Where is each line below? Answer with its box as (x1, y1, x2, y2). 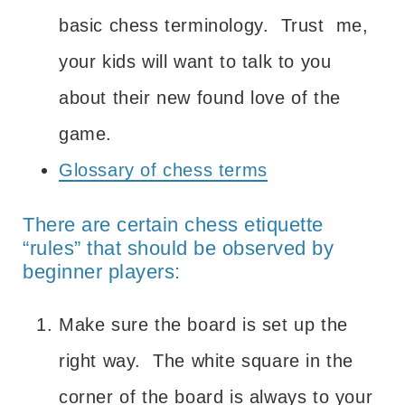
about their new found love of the (59, 87, 341, 108)
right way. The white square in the (59, 350, 354, 371)
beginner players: (23, 259, 181, 283)
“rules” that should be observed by (23, 236, 334, 259)
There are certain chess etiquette (23, 212, 324, 236)
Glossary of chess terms (59, 159, 268, 180)
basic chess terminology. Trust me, (59, 14, 369, 35)
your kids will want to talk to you (59, 51, 332, 71)
